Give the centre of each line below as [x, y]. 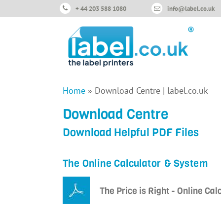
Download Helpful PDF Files [131, 133]
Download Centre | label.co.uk [151, 91]
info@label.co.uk [191, 9]
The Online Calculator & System [135, 164]
